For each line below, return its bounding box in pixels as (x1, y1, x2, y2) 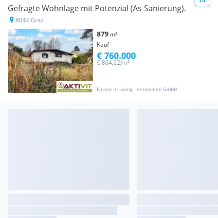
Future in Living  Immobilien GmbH (97, 85, 177, 92)
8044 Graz (16, 16, 44, 25)
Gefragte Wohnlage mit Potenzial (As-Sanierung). (8, 3, 186, 14)
